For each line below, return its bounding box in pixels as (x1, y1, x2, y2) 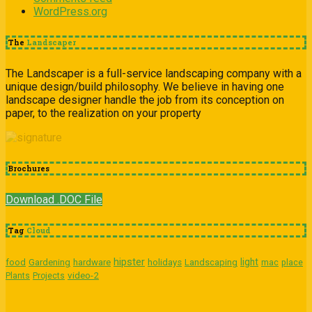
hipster (114, 256, 145, 269)
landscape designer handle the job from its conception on (6, 93, 284, 107)
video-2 (68, 270, 99, 281)
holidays (148, 257, 182, 268)
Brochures (8, 164, 49, 174)
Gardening (29, 257, 70, 268)
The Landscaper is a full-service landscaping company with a (6, 67, 302, 81)
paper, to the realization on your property (6, 107, 201, 120)
